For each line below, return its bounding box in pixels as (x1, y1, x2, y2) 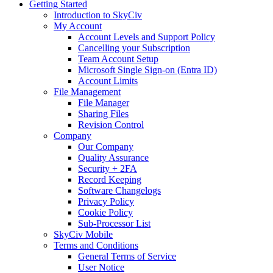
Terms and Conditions (54, 240, 138, 251)
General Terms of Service (78, 251, 176, 262)
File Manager (78, 97, 129, 108)
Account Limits (78, 76, 138, 87)
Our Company (78, 141, 133, 152)
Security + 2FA (78, 163, 137, 174)
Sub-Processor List (78, 218, 151, 229)
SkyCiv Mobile (54, 229, 113, 240)
